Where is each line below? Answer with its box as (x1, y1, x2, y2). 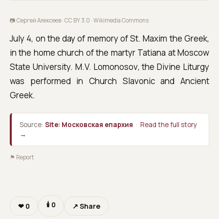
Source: (20, 120, 45, 129)
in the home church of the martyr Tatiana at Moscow (10, 47, 209, 58)
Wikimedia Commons (93, 17, 149, 24)
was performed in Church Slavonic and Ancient (10, 75, 209, 87)
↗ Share (72, 201, 100, 211)
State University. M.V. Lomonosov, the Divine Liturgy (10, 61, 209, 72)
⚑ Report (10, 153, 34, 161)
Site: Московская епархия (45, 120, 133, 129)
